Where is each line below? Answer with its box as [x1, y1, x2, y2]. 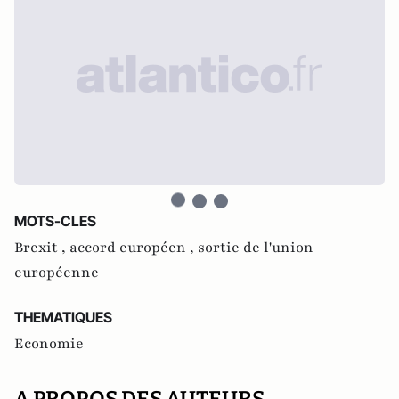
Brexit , [14, 238, 69, 257]
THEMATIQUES [14, 308, 112, 326]
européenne [14, 263, 99, 282]
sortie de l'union [198, 238, 313, 257]
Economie [14, 334, 84, 354]
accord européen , [69, 238, 198, 257]
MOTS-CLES [14, 212, 96, 230]
